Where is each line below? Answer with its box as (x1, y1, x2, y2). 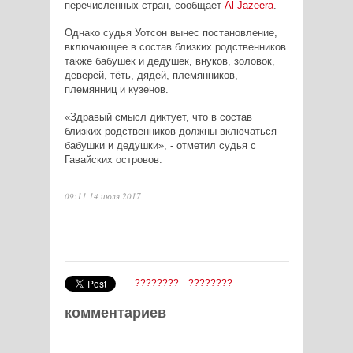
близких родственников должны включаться (64, 124, 277, 137)
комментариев (64, 304, 166, 321)
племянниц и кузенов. (64, 83, 169, 95)
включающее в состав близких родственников (64, 40, 286, 53)
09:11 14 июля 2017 (64, 189, 141, 202)
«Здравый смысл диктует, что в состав (64, 110, 252, 123)
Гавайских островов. (64, 153, 162, 165)
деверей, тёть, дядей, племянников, (64, 69, 238, 81)
